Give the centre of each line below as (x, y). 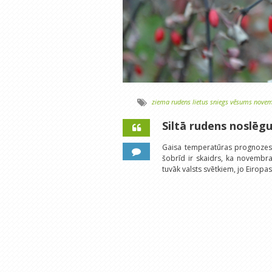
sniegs (219, 102)
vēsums (241, 102)
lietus (200, 102)
